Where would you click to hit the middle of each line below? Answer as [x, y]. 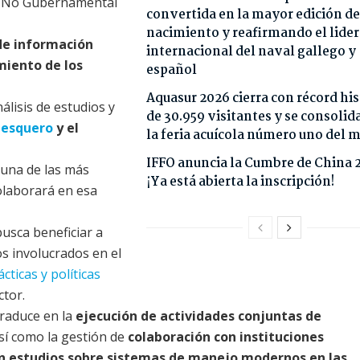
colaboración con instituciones [226, 337]
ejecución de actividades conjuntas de [198, 316]
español [171, 71]
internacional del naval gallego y [251, 52]
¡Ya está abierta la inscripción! [240, 182]
